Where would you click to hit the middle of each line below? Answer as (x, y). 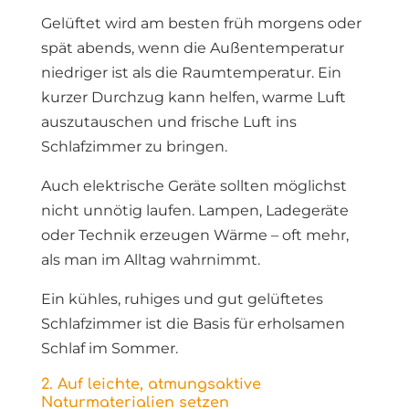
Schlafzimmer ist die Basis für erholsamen (193, 324)
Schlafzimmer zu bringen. (134, 147)
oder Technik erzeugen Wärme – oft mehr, (194, 235)
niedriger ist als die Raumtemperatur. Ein (191, 73)
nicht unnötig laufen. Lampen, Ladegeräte (194, 210)
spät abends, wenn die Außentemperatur (192, 48)
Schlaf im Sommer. (109, 348)
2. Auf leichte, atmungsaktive (151, 384)
